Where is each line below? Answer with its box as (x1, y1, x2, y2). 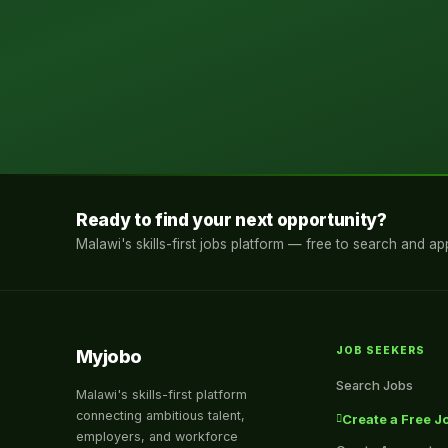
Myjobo (76, 346, 142, 368)
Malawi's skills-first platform (76, 387, 247, 403)
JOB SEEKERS (336, 344, 426, 358)
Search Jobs (336, 377, 413, 394)
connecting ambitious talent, (76, 408, 245, 424)
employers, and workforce (76, 429, 238, 445)
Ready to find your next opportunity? (76, 209, 387, 231)
